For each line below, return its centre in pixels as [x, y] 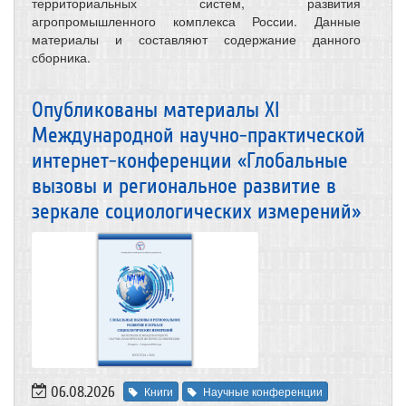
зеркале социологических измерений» [196, 211]
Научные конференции [263, 391]
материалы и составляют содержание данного [196, 39]
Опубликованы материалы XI [156, 110]
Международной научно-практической [198, 135]
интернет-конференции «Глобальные [190, 160]
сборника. [61, 57]
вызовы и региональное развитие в [184, 186]
